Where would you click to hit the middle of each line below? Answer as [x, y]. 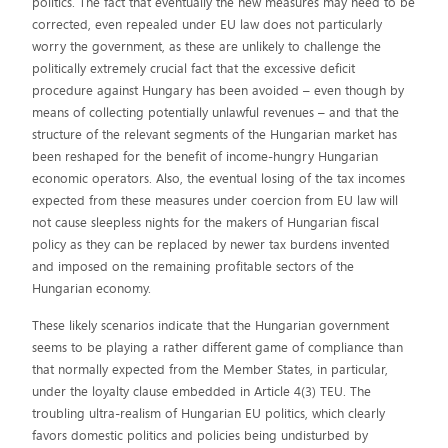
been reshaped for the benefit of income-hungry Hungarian [205, 156]
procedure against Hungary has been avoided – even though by [218, 90]
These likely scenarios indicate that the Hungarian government [211, 325]
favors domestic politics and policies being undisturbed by [200, 435]
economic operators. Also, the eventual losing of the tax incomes [219, 178]
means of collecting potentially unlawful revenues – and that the [216, 112]
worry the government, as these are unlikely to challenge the [207, 46]
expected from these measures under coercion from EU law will [215, 200]
